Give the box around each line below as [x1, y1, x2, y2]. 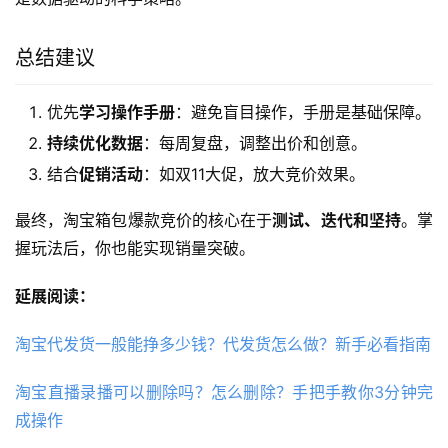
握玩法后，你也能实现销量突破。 [15, 237, 255, 258]
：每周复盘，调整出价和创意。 [143, 132, 367, 153]
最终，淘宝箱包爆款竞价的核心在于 [15, 209, 273, 230]
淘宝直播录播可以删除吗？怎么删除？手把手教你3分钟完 [15, 381, 433, 402]
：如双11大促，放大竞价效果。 [143, 163, 365, 184]
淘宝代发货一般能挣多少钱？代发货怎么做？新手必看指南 [15, 333, 431, 354]
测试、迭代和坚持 [272, 209, 401, 230]
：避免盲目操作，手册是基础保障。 [175, 101, 431, 122]
